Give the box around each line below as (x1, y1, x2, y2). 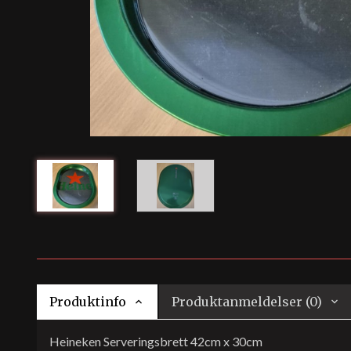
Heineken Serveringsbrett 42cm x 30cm (49, 334, 262, 349)
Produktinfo (49, 294, 126, 309)
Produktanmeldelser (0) (172, 294, 322, 309)
